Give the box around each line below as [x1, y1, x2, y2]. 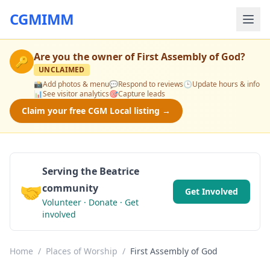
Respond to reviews [118, 79, 183, 89]
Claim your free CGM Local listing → [22, 105, 171, 116]
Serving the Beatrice [42, 165, 139, 178]
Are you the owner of [34, 50, 137, 63]
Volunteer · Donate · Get [42, 196, 139, 208]
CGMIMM [10, 9, 74, 29]
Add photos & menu [43, 79, 109, 89]
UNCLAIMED [39, 64, 85, 75]
